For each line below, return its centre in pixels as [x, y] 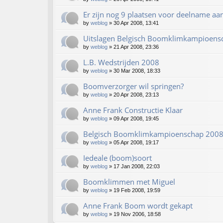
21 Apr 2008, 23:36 [136, 47]
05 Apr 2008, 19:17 [136, 143]
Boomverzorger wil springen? [133, 86]
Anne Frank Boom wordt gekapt [138, 206]
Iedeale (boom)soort [117, 158]
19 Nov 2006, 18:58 [137, 214]
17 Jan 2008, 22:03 [137, 167]
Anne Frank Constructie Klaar [133, 110]
